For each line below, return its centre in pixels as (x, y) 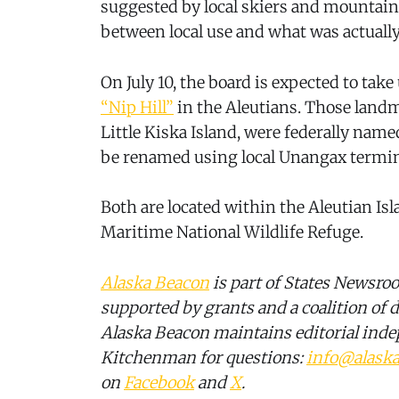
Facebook (159, 383)
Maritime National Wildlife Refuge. (232, 232)
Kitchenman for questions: (204, 358)
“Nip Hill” (137, 107)
